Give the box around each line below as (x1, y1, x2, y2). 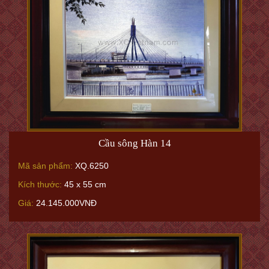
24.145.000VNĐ (34, 198, 97, 208)
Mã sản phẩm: (18, 161, 73, 171)
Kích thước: (18, 180, 62, 189)
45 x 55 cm (62, 180, 106, 189)
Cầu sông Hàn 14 (98, 138, 171, 149)
